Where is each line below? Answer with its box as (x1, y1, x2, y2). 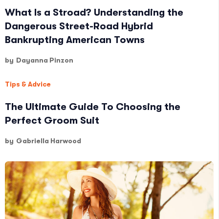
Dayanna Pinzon (16, 56, 73, 65)
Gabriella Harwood (16, 137, 81, 145)
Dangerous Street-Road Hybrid (5, 21, 153, 32)
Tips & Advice (5, 80, 51, 88)
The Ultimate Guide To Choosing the (5, 101, 180, 113)
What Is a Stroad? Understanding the (5, 7, 183, 19)
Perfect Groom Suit (5, 115, 99, 127)
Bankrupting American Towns (5, 34, 145, 46)
